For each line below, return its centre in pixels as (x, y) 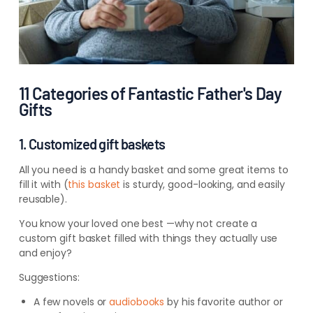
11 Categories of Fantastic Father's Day (150, 93)
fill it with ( (43, 184)
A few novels (65, 302)
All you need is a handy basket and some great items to (153, 170)
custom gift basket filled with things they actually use (148, 238)
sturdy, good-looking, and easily (208, 184)
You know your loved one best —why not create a (138, 224)
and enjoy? (45, 253)
